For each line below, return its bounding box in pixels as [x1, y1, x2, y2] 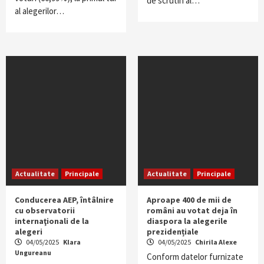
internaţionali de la [15, 216, 89, 226]
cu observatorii [15, 205, 75, 216]
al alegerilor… [15, 5, 64, 16]
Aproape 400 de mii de [147, 194, 232, 205]
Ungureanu [15, 248, 51, 257]
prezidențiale [147, 226, 199, 237]
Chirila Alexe [195, 237, 237, 246]
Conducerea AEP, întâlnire [15, 194, 114, 205]
